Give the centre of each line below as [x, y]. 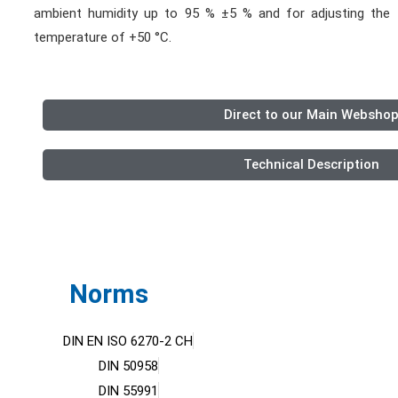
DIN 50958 [128, 366]
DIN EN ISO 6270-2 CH [128, 341]
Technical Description [311, 164]
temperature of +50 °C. [103, 37]
